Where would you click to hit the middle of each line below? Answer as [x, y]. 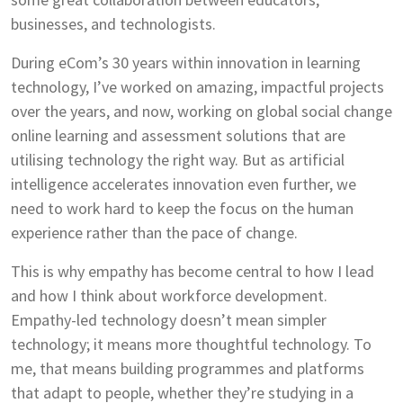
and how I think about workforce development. [169, 296]
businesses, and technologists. [113, 24]
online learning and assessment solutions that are [178, 136]
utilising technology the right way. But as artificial [178, 160]
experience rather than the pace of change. [154, 233]
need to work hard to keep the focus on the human [182, 209]
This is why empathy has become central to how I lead [193, 272]
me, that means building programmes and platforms [188, 369]
